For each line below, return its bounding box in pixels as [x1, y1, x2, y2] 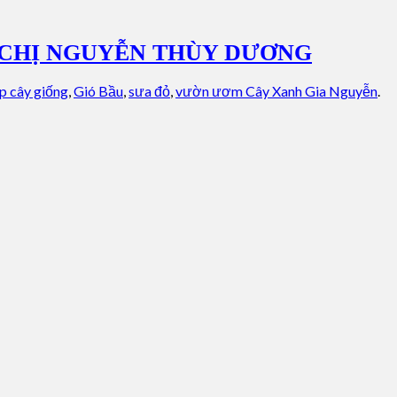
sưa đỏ [128, 82, 170, 100]
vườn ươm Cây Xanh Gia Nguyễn [175, 82, 378, 100]
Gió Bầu [74, 82, 123, 100]
